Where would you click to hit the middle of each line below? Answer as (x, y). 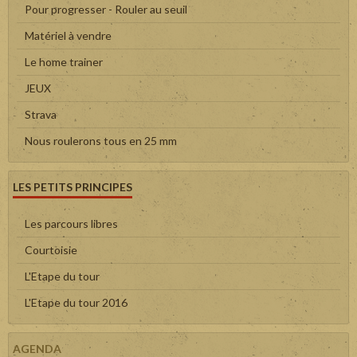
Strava (41, 114)
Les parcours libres (71, 223)
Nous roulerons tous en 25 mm (101, 140)
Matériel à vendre (68, 35)
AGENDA (37, 348)
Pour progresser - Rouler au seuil (106, 9)
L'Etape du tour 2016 (76, 302)
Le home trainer (64, 61)
